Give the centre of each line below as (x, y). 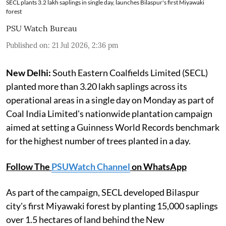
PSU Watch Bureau (42, 29)
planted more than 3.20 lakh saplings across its (97, 87)
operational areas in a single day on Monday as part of (110, 100)
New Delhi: (29, 73)
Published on (27, 46)
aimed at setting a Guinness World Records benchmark (113, 127)
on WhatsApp (158, 167)
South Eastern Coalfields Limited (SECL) (129, 73)
